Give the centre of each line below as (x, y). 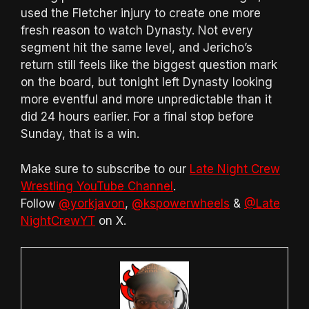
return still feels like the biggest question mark (149, 65)
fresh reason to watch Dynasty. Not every (137, 30)
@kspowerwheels (181, 203)
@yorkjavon (92, 203)
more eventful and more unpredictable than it (146, 99)
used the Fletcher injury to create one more (141, 13)
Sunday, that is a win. (80, 134)
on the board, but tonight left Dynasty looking (147, 82)
